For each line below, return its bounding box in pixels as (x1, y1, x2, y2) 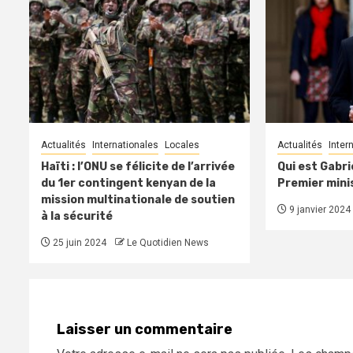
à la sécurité (41, 210, 113, 224)
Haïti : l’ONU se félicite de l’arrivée (41, 160, 235, 174)
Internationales (92, 139, 158, 151)
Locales (165, 139, 199, 151)
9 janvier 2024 (286, 204, 351, 216)
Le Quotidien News (127, 237, 209, 249)
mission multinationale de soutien (41, 193, 235, 207)
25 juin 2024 (50, 237, 106, 249)
